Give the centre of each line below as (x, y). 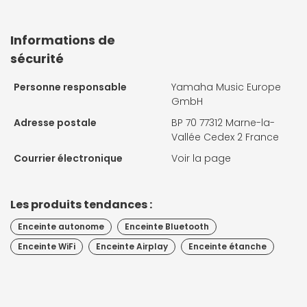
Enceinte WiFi (47, 246)
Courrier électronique (68, 158)
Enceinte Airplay (132, 246)
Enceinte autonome (61, 226)
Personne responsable (70, 87)
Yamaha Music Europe (226, 87)
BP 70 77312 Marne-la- (223, 122)
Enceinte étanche (228, 246)
